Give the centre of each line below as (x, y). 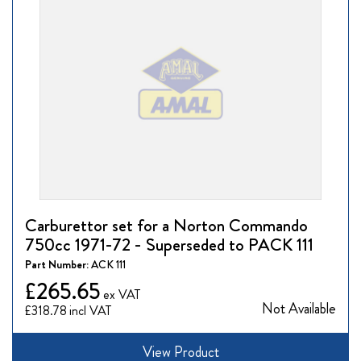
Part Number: (58, 265)
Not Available (299, 309)
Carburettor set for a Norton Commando (166, 226)
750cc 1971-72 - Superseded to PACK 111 (169, 245)
